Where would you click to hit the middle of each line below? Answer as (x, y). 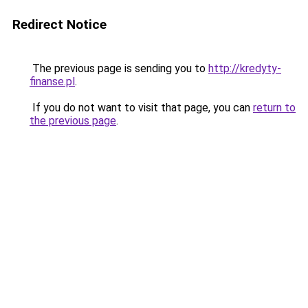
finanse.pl (52, 81)
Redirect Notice (59, 24)
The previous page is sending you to (119, 68)
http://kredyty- (245, 68)
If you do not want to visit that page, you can (141, 108)
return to (274, 108)
